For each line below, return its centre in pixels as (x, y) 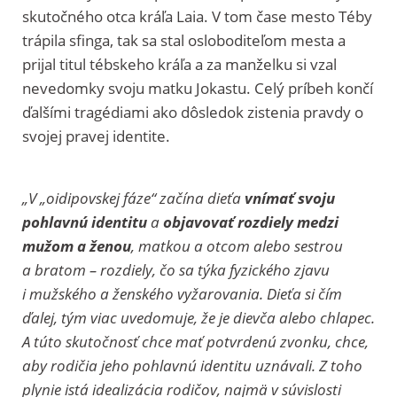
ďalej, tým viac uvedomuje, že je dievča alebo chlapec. (198, 317)
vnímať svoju (290, 198)
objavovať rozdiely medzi (251, 222)
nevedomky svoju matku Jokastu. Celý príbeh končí (198, 88)
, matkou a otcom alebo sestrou (237, 245)
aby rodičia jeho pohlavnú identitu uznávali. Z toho (192, 365)
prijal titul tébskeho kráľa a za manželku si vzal (179, 64)
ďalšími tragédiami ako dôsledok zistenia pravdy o (193, 112)
